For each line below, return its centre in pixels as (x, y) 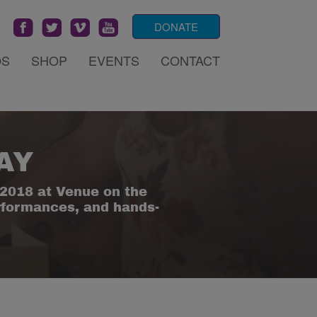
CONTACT (190, 60)
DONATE (176, 27)
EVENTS (114, 60)
